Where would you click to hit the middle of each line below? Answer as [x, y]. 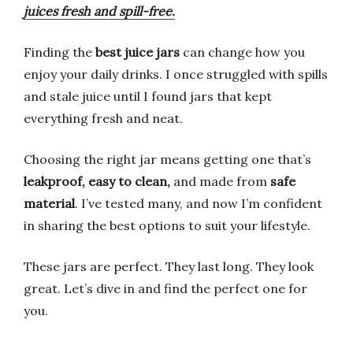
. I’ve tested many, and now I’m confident [199, 203]
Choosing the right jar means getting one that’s [167, 159]
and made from [220, 181]
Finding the [59, 52]
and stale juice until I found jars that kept [148, 96]
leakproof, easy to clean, [97, 181]
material [49, 203]
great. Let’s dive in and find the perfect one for [165, 288]
